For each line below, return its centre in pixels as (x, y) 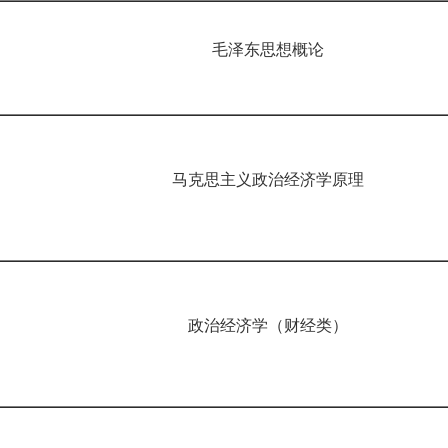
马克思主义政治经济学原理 (276, 179)
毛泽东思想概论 (276, 49)
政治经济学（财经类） (276, 325)
